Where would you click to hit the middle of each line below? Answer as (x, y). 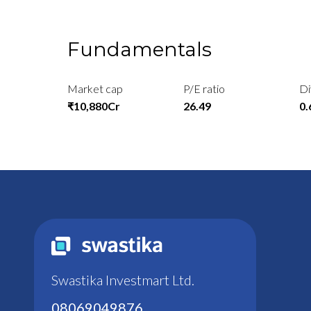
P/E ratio (204, 89)
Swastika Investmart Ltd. (123, 279)
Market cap (95, 89)
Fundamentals (140, 50)
